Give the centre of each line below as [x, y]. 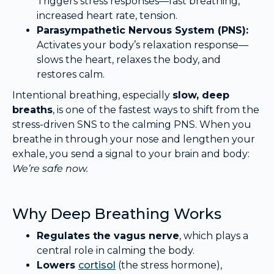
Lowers [57, 265]
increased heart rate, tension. [107, 16]
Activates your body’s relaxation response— [143, 45]
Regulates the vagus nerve [108, 236]
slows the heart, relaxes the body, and [129, 60]
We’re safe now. [50, 169]
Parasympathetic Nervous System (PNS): [143, 31]
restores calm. [71, 75]
